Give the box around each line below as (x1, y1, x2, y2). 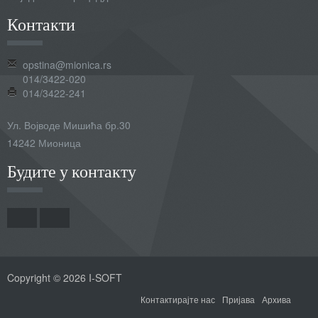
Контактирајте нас (141, 292, 215, 305)
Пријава (222, 292, 255, 305)
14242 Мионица (7, 135, 81, 150)
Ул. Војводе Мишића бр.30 (7, 117, 131, 132)
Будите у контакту (7, 160, 136, 181)
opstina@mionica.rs (23, 57, 111, 72)
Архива (262, 292, 291, 305)
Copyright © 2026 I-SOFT (7, 270, 122, 285)
